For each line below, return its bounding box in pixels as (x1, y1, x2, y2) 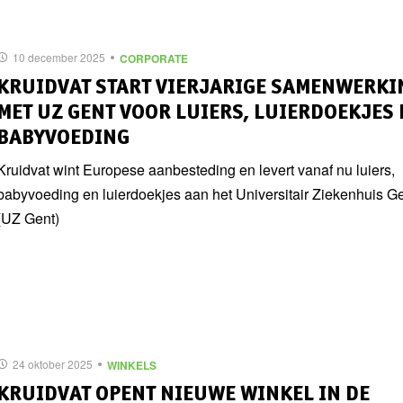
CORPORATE (120, 49, 188, 67)
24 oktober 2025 (13, 356, 93, 372)
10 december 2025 (13, 49, 105, 65)
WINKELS (107, 356, 157, 373)
